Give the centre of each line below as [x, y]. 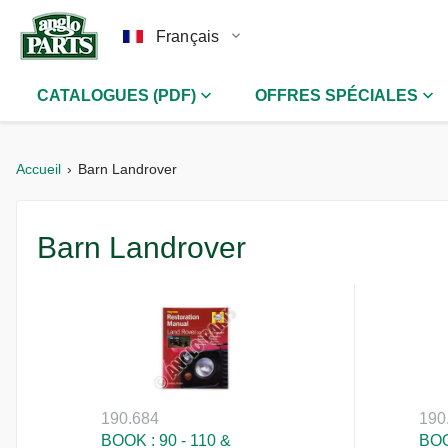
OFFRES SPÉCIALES [336, 96]
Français [188, 36]
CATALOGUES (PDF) [116, 96]
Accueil [38, 169]
